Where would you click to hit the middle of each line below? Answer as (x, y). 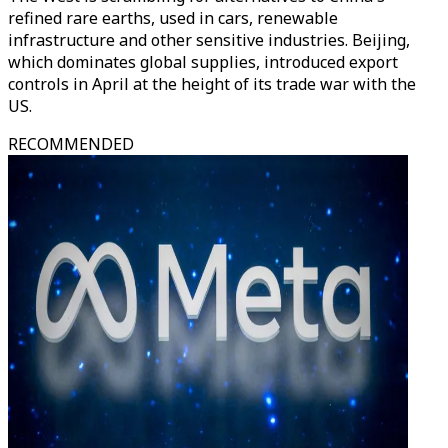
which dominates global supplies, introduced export (203, 62)
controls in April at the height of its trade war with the (212, 84)
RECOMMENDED (71, 144)
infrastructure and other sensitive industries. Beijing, (209, 40)
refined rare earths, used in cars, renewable (173, 18)
